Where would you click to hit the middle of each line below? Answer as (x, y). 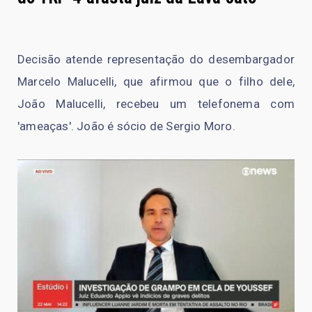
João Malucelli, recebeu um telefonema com (156, 103)
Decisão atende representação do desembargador (156, 59)
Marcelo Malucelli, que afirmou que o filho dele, (156, 81)
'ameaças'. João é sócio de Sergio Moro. (126, 126)
